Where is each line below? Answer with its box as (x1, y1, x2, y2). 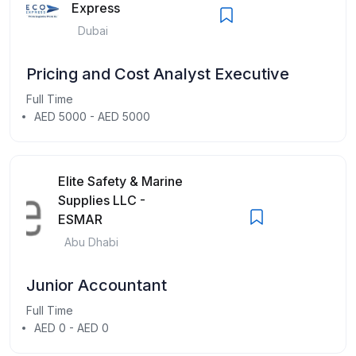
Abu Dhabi (64, 234, 119, 249)
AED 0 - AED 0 (34, 320, 109, 335)
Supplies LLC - (58, 192, 146, 208)
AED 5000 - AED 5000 (34, 109, 150, 123)
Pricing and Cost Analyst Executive (26, 64, 289, 83)
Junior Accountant (26, 275, 167, 295)
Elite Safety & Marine (58, 172, 184, 189)
